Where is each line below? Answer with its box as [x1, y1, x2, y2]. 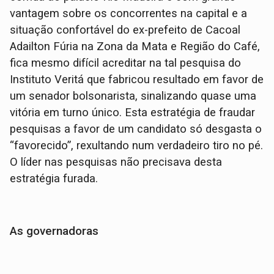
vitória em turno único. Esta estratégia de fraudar [10, 105, 256, 119]
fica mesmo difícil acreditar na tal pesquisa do [10, 56, 242, 70]
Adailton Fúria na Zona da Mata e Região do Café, [10, 39, 261, 53]
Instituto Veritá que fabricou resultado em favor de [10, 72, 264, 86]
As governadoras [10, 223, 99, 238]
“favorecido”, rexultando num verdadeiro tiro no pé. [10, 138, 264, 152]
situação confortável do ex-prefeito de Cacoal [10, 23, 241, 37]
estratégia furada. [10, 171, 98, 185]
